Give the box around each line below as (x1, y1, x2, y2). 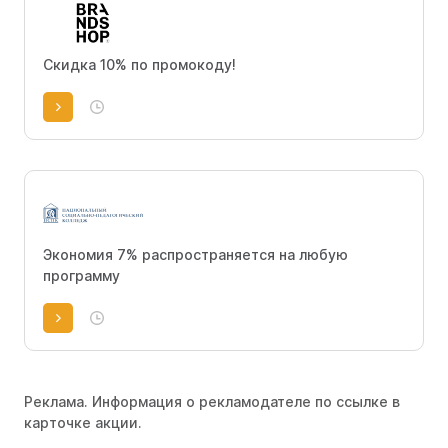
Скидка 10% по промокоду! (43, 56, 236, 73)
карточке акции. (24, 414, 142, 431)
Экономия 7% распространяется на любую (43, 246, 348, 263)
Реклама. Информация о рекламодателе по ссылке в (24, 393, 400, 410)
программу (43, 267, 120, 284)
